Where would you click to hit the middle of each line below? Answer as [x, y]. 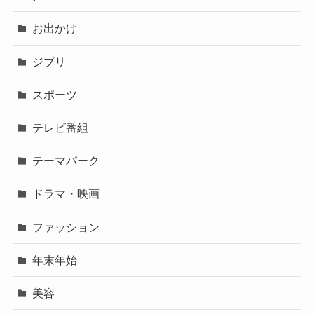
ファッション [66, 227]
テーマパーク [66, 161]
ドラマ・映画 [66, 194]
